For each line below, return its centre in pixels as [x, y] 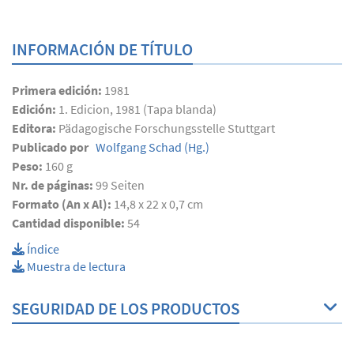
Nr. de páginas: [54, 185]
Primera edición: [58, 90]
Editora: [35, 128]
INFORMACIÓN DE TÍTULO [102, 50]
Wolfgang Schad [137, 147]
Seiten [126, 185]
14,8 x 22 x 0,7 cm [158, 204]
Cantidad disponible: [70, 223]
